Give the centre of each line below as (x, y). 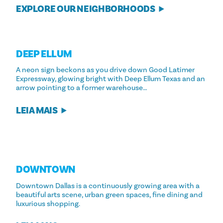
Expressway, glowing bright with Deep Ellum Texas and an (111, 79)
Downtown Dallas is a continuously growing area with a (108, 186)
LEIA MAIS (37, 110)
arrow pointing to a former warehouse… (82, 88)
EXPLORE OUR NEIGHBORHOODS (86, 9)
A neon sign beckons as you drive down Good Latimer (105, 70)
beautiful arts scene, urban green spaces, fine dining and (109, 195)
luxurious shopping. (48, 204)
